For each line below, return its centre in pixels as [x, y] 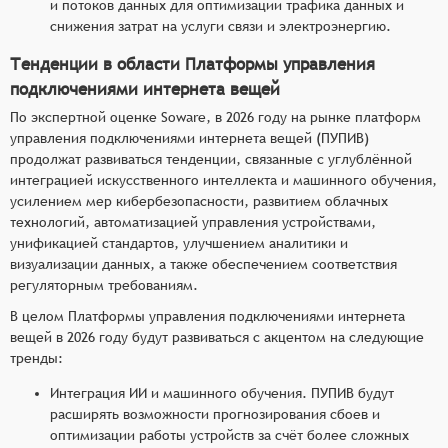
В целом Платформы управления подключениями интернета [207, 315]
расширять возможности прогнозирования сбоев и [215, 413]
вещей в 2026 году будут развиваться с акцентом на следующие [217, 336]
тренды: [36, 357]
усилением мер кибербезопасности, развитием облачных [199, 200]
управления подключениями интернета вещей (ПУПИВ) [189, 137]
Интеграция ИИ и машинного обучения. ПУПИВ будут [222, 392]
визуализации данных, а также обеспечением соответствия [203, 263]
